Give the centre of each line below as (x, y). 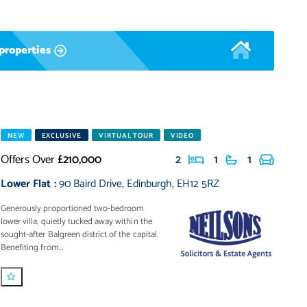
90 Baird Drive (90, 184)
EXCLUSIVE (62, 136)
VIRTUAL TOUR (126, 136)
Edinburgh (149, 184)
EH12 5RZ (198, 184)
